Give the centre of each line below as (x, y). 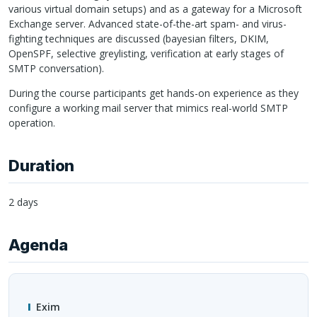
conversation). (70, 68)
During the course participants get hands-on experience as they (154, 93)
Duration (42, 166)
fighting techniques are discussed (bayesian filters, (124, 38)
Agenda (38, 244)
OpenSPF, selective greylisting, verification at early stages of (146, 53)
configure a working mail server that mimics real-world (134, 108)
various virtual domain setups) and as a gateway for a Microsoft (155, 8)
